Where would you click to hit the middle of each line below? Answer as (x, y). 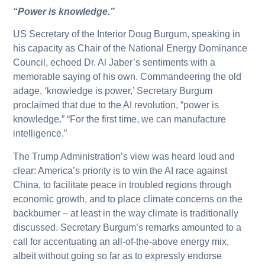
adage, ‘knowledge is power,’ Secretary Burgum (113, 91)
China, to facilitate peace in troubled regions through (122, 185)
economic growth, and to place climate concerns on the (128, 199)
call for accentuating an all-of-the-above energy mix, (121, 241)
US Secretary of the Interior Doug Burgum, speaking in (127, 34)
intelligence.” (40, 134)
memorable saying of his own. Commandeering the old (127, 77)
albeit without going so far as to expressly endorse (118, 256)
